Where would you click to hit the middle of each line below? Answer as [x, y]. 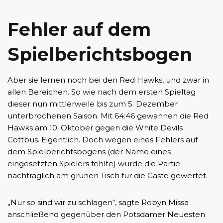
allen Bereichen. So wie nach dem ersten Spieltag [102, 92]
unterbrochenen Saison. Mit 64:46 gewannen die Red [108, 116]
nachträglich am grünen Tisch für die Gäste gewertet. [108, 176]
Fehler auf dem [79, 30]
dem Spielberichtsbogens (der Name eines [89, 152]
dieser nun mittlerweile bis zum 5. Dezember [93, 104]
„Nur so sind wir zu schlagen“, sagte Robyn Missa [98, 203]
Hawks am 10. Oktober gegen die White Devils [95, 128]
